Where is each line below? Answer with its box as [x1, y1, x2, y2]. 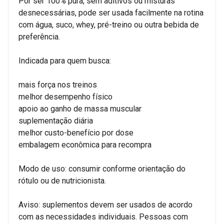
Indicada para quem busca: [18, 55, 111, 65]
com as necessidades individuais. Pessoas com [18, 211, 188, 221]
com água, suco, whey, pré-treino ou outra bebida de [18, 19, 199, 29]
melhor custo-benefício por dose [18, 127, 133, 137]
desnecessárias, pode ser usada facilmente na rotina [18, 7, 203, 17]
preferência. [18, 31, 60, 41]
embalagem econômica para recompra [18, 139, 151, 149]
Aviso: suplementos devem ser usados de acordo [18, 199, 192, 209]
